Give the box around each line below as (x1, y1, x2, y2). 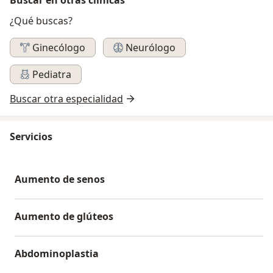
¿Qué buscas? (10, 13, 73, 27)
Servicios (10, 129, 52, 143)
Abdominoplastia (15, 246, 99, 260)
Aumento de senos (15, 172, 105, 186)
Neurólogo (126, 40, 175, 54)
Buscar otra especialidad (10, 91, 123, 105)
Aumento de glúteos (15, 209, 113, 223)
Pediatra (32, 67, 71, 81)
